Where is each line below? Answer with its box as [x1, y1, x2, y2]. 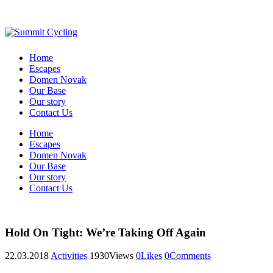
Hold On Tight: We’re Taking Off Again [5, 225, 206, 239]
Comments [169, 250, 211, 261]
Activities [51, 250, 87, 261]
